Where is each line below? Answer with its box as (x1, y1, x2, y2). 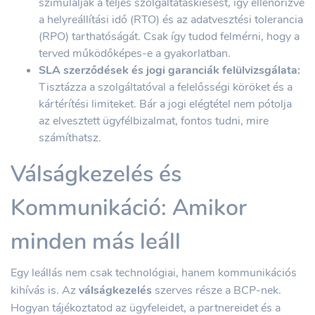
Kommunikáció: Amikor (11, 193, 247, 223)
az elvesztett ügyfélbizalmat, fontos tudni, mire (39, 113, 269, 129)
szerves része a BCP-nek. (152, 283, 281, 298)
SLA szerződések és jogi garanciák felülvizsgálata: (39, 63, 300, 78)
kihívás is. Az (11, 283, 79, 298)
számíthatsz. (39, 130, 101, 146)
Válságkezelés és (11, 159, 181, 189)
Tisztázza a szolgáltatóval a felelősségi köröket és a (39, 79, 292, 95)
